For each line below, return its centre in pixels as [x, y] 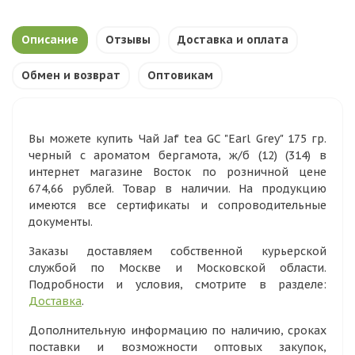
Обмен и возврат [71, 75]
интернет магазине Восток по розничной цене [177, 172]
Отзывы [128, 40]
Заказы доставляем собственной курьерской [177, 251]
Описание [50, 40]
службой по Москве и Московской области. [177, 268]
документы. [61, 222]
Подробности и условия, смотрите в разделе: [177, 284]
